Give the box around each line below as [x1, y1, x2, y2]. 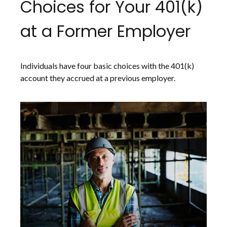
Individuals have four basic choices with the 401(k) [20, 60, 194, 70]
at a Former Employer [20, 19, 191, 43]
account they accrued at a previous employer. [20, 72, 175, 83]
